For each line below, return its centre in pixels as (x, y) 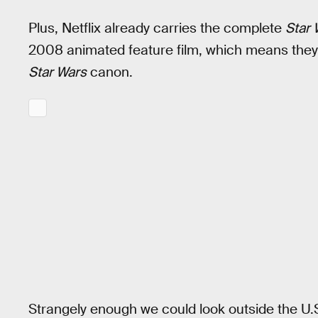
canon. (110, 72)
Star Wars (57, 72)
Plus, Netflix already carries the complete (157, 28)
